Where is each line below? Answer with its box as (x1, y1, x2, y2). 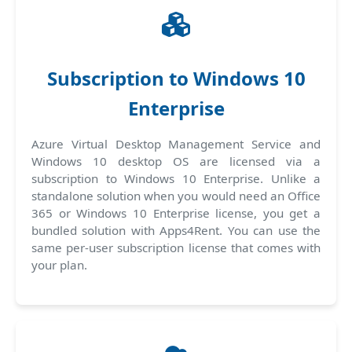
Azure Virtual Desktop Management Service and (31, 135, 321, 152)
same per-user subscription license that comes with (31, 239, 321, 255)
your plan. (31, 256, 87, 273)
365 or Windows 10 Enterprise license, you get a (31, 204, 321, 221)
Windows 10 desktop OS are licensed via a (31, 152, 321, 169)
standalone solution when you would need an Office (31, 187, 321, 203)
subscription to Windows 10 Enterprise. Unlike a (31, 170, 321, 186)
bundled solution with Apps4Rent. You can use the (31, 222, 321, 238)
